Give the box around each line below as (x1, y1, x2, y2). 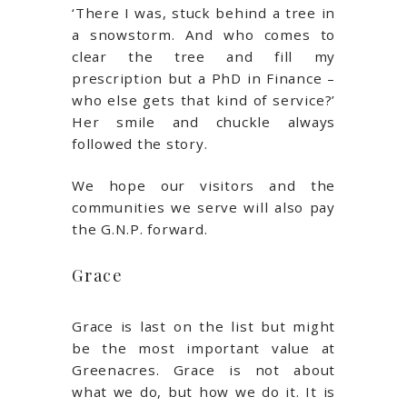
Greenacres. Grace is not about (72, 361, 335, 380)
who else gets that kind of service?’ (72, 90, 335, 109)
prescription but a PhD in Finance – (72, 68, 335, 87)
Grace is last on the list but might (72, 317, 335, 336)
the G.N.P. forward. (72, 220, 208, 239)
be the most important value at (72, 339, 335, 358)
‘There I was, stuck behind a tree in (72, 3, 335, 22)
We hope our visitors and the (72, 176, 335, 195)
